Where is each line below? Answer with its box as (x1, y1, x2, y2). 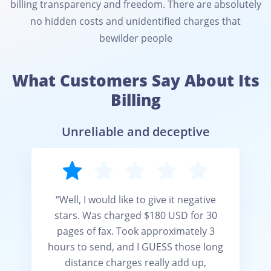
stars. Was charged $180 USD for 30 (54, 209, 217, 222)
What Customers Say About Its (11, 70, 260, 91)
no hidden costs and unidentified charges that (30, 15, 241, 28)
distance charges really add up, (65, 256, 206, 269)
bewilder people (99, 31, 172, 45)
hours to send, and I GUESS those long (48, 240, 223, 253)
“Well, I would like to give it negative (55, 193, 216, 206)
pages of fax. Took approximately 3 (56, 224, 215, 238)
